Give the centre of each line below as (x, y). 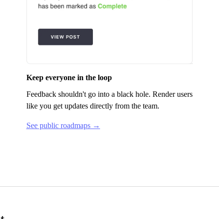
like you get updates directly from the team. (93, 106)
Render (164, 94)
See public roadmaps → (63, 125)
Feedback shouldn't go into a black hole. (89, 94)
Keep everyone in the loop (69, 77)
